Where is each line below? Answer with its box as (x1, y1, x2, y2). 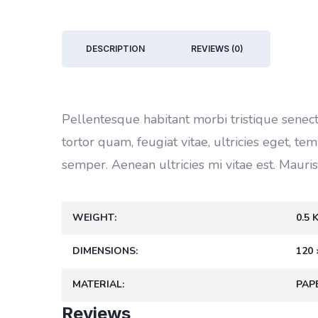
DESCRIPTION (86, 43, 145, 54)
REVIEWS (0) (190, 43, 243, 54)
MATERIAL (72, 277, 122, 291)
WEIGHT (72, 210, 114, 224)
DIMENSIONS (72, 243, 136, 258)
